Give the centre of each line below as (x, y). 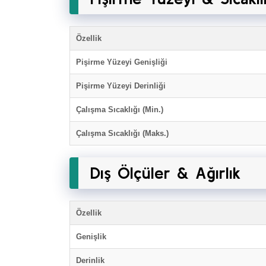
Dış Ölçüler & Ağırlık (166, 173)
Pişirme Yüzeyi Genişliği (122, 62)
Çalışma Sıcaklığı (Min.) (120, 110)
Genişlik (91, 237)
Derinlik (90, 260)
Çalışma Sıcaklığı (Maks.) (122, 133)
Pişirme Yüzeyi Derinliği (121, 86)
